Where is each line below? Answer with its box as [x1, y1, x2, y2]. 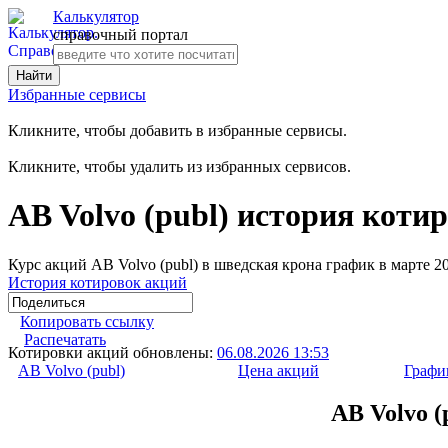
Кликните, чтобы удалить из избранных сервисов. [8, 158, 351, 175]
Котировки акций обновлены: [8, 343, 217, 361]
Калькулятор [53, 8, 139, 25]
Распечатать [24, 330, 106, 348]
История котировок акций [8, 273, 187, 291]
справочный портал [53, 26, 188, 43]
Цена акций [238, 361, 319, 379]
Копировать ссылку [20, 312, 154, 330]
